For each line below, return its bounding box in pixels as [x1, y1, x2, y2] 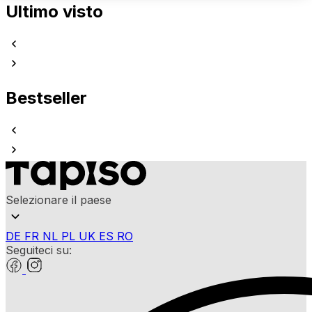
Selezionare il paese [6, 193, 111, 208]
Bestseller [6, 88, 87, 109]
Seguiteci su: [6, 243, 72, 258]
